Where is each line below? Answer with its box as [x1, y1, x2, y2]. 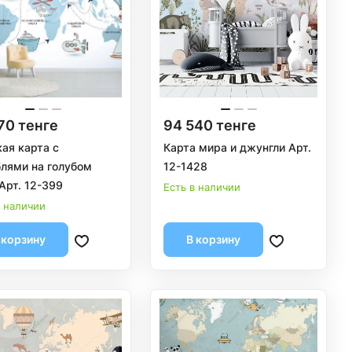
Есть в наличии [163, 180, 241, 193]
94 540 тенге [163, 116, 257, 134]
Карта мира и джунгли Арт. [163, 140, 312, 154]
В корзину [186, 232, 241, 246]
